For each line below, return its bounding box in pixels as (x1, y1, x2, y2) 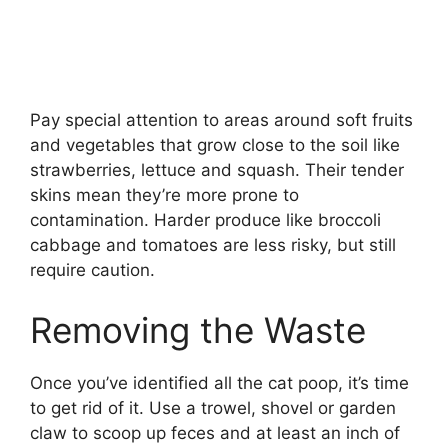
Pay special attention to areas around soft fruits (30, 110, 413, 131)
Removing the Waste (30, 308, 366, 351)
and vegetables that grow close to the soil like (30, 135, 400, 156)
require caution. (30, 260, 155, 281)
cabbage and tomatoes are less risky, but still (30, 235, 396, 256)
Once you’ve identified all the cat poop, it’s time (30, 372, 409, 393)
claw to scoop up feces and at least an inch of (30, 422, 400, 443)
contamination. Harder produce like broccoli (30, 210, 381, 231)
